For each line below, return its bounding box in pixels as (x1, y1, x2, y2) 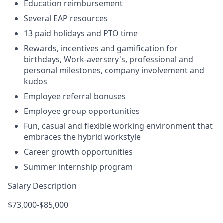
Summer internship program (24, 161, 133, 172)
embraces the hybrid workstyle (24, 131, 141, 142)
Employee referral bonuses (24, 91, 126, 102)
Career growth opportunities (24, 146, 133, 157)
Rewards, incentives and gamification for (24, 43, 178, 54)
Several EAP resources (24, 13, 108, 24)
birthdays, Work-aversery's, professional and (24, 54, 193, 65)
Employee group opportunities (24, 106, 140, 116)
